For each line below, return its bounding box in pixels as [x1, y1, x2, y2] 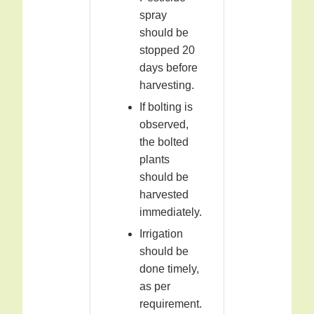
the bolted [139, 136, 189, 149]
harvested [139, 189, 189, 201]
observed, [139, 118, 189, 131]
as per [139, 280, 170, 293]
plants [139, 153, 170, 166]
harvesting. [139, 79, 194, 92]
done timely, [139, 263, 199, 275]
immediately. [139, 206, 202, 219]
